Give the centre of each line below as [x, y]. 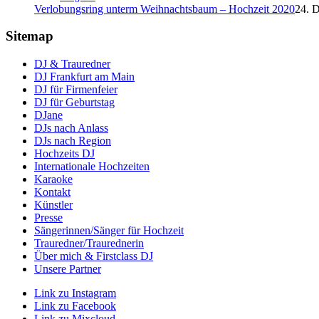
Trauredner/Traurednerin [89, 244]
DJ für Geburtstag [74, 103]
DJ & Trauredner [72, 64]
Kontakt [52, 192]
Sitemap [30, 36]
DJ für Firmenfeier [76, 90]
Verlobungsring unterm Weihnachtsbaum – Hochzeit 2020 [164, 9]
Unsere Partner [68, 269]
